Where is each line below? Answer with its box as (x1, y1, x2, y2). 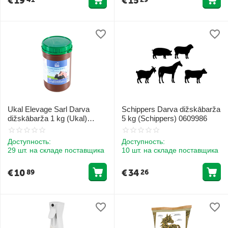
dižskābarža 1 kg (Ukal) (8, 114, 87, 123)
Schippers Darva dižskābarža (122, 105, 220, 114)
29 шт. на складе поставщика (8, 146, 104, 155)
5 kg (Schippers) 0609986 (122, 114, 207, 123)
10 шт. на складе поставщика (122, 146, 218, 155)
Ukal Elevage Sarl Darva (8, 105, 90, 114)
